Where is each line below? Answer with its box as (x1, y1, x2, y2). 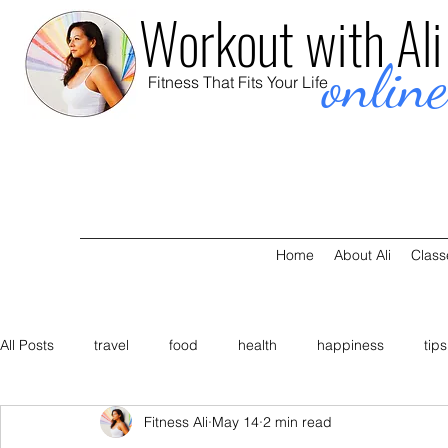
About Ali (334, 246, 391, 264)
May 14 (212, 412, 259, 431)
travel (94, 335, 129, 354)
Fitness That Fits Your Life (148, 72, 329, 92)
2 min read (263, 412, 332, 431)
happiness (317, 335, 384, 354)
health (238, 335, 277, 354)
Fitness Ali (144, 412, 208, 431)
